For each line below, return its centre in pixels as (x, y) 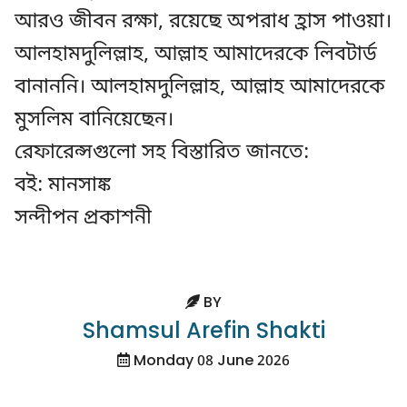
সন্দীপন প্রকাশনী (83, 218)
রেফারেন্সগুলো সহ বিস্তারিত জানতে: (162, 153)
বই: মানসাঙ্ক (63, 186)
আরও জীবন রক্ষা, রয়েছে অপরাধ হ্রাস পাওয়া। (203, 22)
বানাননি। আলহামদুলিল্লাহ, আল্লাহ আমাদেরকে (200, 88)
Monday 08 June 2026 (210, 362)
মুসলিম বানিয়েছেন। (94, 120)
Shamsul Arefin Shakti (203, 333)
